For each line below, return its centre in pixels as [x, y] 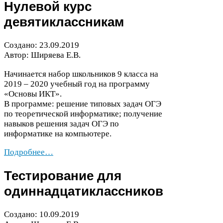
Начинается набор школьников [61, 74]
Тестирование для [63, 175]
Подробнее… [29, 152]
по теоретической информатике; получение [83, 113]
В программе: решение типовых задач [74, 104]
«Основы [21, 94]
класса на [140, 74]
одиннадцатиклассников [84, 191]
